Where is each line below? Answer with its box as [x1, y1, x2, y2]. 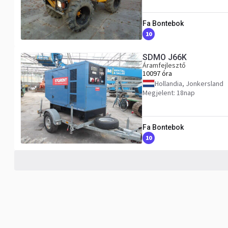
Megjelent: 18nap [142, 88, 195, 97]
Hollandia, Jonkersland [155, 79, 223, 88]
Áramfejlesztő [142, 61, 186, 70]
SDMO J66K [142, 52, 187, 62]
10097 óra [142, 69, 172, 78]
